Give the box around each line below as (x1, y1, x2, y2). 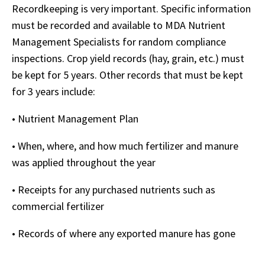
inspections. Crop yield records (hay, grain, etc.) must (12, 51, 244, 65)
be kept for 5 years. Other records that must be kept (12, 68, 243, 82)
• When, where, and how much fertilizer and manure (12, 139, 238, 153)
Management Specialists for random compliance (12, 35, 226, 49)
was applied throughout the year (12, 156, 158, 169)
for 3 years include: (12, 85, 98, 98)
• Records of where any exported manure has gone (12, 227, 238, 240)
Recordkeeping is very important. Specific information (12, 2, 251, 15)
